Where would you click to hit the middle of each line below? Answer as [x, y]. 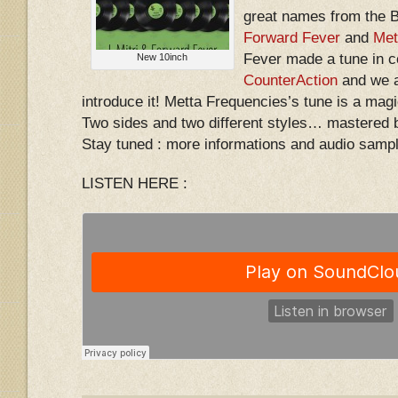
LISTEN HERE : [135, 183]
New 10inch [163, 57]
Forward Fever [292, 38]
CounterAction [291, 80]
